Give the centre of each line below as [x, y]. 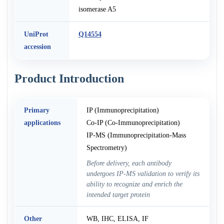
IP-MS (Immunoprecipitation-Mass [136, 135]
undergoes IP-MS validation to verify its [143, 173]
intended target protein [118, 194]
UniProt [36, 34]
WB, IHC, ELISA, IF [117, 218]
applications [42, 122]
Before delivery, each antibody [129, 163]
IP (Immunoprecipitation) [122, 110]
